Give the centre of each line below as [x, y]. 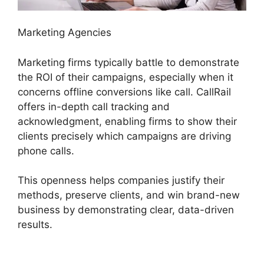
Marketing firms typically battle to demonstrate [128, 62]
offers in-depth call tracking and [94, 106]
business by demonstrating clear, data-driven [126, 210]
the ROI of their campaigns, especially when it [126, 77]
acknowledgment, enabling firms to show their [127, 121]
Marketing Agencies [65, 33]
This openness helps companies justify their [121, 181]
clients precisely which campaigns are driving [124, 136]
